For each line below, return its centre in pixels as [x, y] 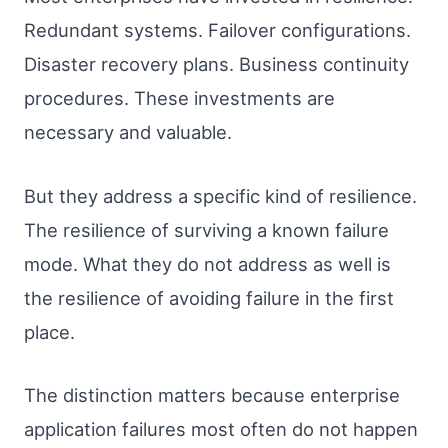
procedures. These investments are [179, 98]
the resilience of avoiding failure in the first [209, 297]
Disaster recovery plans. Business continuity [216, 64]
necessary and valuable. [128, 132]
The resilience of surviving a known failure [206, 229]
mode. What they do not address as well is [207, 263]
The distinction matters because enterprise [212, 395]
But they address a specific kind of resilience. [220, 195]
